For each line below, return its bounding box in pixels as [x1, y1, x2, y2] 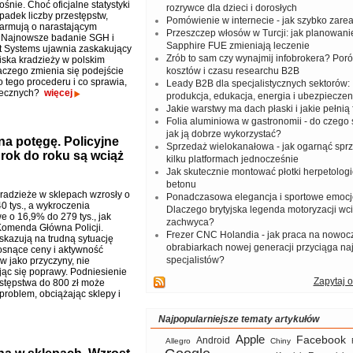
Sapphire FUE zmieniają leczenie [165, 40, 310, 51]
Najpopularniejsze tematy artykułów [158, 314, 319, 325]
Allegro [165, 336, 191, 345]
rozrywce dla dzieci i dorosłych [165, 2, 297, 13]
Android [196, 335, 230, 346]
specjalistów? [165, 255, 225, 266]
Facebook [296, 333, 346, 346]
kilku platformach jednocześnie [165, 154, 299, 165]
